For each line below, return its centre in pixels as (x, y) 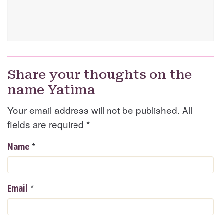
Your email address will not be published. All (100, 110)
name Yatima (51, 90)
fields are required (47, 124)
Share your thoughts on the (100, 75)
